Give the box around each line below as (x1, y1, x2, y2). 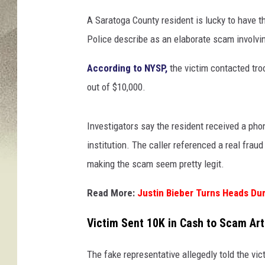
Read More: (87, 187, 137, 199)
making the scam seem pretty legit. (87, 158, 224, 170)
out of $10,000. (87, 81, 146, 93)
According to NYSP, (87, 62, 167, 75)
